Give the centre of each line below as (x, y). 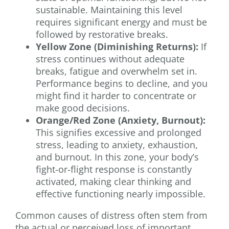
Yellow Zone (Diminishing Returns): (117, 47)
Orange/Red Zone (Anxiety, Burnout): (121, 120)
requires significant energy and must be (121, 22)
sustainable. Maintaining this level (109, 10)
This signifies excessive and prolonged (119, 133)
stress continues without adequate (110, 59)
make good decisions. (83, 108)
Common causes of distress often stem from (111, 215)
